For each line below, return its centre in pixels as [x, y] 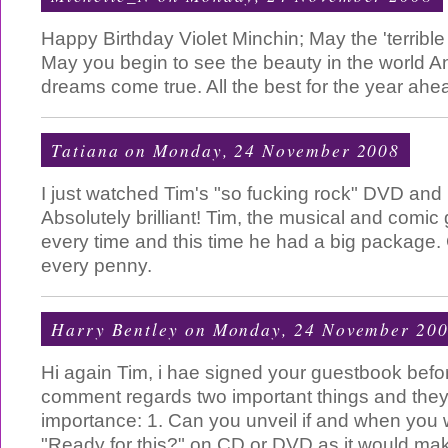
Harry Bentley [115, 329]
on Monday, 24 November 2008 [260, 150]
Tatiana [85, 150]
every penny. [96, 265]
